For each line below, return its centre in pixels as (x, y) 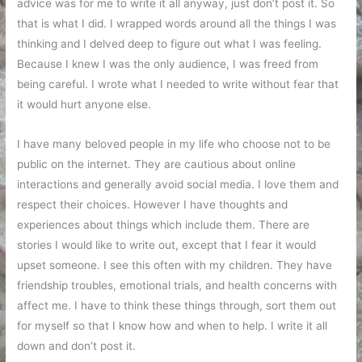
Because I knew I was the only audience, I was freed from (168, 64)
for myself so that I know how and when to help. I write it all (173, 326)
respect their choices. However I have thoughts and (153, 205)
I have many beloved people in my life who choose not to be (174, 144)
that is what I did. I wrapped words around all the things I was (177, 24)
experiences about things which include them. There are (164, 225)
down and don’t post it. (77, 346)
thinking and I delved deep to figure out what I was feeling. (170, 44)
